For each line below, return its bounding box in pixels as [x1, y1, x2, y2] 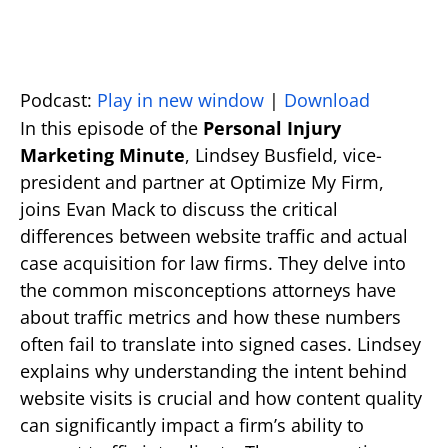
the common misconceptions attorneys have [20, 278, 396, 303]
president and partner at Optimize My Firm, [20, 170, 384, 195]
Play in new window [97, 88, 264, 113]
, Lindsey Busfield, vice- [185, 143, 382, 168]
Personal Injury [203, 116, 341, 141]
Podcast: [20, 88, 97, 113]
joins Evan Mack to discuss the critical [20, 197, 338, 222]
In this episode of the [20, 116, 203, 141]
